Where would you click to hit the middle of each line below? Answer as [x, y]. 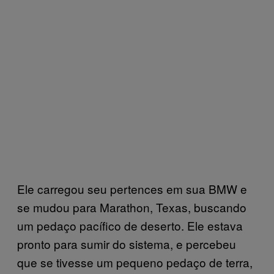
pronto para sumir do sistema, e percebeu [127, 244]
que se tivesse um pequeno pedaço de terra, [135, 262]
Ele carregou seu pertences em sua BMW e [132, 189]
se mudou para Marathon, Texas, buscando [132, 207]
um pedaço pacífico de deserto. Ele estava [130, 225]
